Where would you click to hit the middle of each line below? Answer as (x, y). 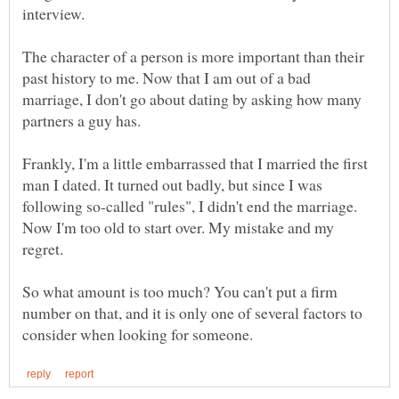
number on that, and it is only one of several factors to (192, 313)
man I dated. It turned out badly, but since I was (172, 185)
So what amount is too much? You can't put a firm (180, 292)
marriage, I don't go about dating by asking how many (192, 99)
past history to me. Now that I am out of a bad (167, 78)
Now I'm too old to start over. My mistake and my (178, 228)
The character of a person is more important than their (193, 57)
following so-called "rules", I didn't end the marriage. (190, 206)
